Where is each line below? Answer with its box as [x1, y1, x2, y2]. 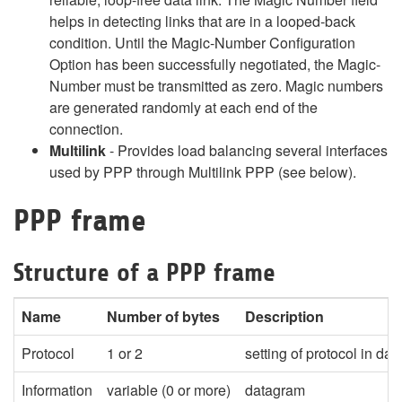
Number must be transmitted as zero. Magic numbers [49, 75, 383, 96]
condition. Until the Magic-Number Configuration [49, 32, 355, 53]
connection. [49, 118, 123, 139]
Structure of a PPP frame [13, 258, 275, 287]
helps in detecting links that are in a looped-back [49, 11, 355, 31]
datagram [245, 380, 305, 400]
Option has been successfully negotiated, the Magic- [49, 54, 380, 74]
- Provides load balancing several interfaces [106, 140, 388, 161]
